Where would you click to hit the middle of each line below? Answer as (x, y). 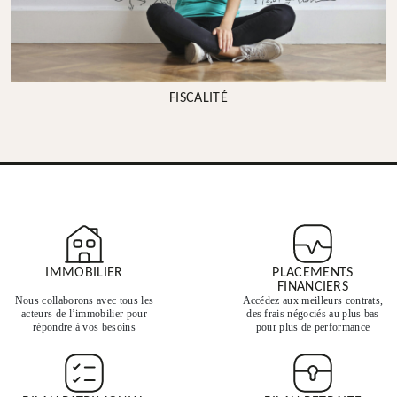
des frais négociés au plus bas (313, 314)
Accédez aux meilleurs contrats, (313, 301)
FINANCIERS (313, 288)
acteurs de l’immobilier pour (84, 314)
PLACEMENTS (313, 273)
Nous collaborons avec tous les (84, 301)
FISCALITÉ (198, 99)
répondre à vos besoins (84, 327)
